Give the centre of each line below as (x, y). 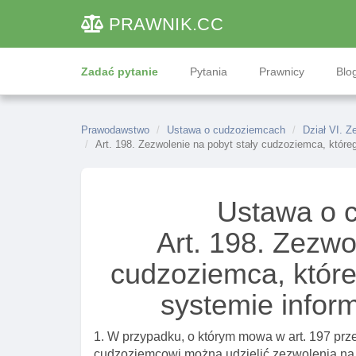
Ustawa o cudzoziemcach (226, 130)
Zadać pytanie (120, 72)
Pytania (209, 72)
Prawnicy (282, 72)
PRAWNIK (150, 24)
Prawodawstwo (115, 130)
